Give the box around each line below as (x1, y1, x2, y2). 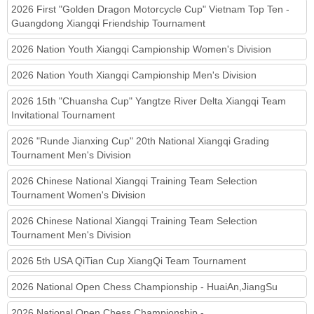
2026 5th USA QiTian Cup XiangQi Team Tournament (11, 254, 246, 266)
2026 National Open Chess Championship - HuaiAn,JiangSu (11, 280, 278, 292)
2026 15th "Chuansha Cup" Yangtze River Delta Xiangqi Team (11, 95, 286, 107)
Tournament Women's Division (11, 189, 146, 200)
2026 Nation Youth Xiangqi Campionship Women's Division (11, 43, 271, 55)
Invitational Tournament (11, 109, 115, 121)
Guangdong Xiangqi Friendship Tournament (11, 17, 205, 29)
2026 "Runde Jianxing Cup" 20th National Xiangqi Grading (11, 135, 269, 146)
